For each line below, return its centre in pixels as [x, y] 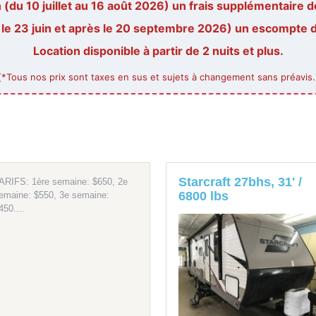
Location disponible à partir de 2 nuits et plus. [158, 50]
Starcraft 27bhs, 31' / [241, 182]
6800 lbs [204, 196]
